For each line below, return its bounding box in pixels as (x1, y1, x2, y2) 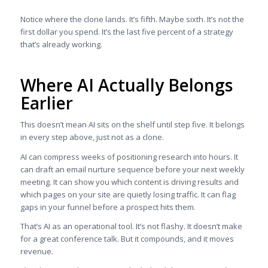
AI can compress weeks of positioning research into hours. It (20, 151, 238, 162)
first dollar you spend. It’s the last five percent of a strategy (20, 26, 233, 38)
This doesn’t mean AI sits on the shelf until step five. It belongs (20, 119, 245, 130)
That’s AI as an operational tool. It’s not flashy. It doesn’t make (20, 220, 242, 232)
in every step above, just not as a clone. (20, 132, 164, 143)
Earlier (20, 92, 73, 115)
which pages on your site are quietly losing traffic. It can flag (20, 188, 236, 200)
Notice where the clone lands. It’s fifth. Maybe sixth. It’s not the (20, 14, 244, 25)
